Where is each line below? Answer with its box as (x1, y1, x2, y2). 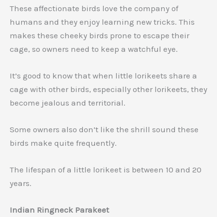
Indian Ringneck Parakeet (10, 205, 109, 215)
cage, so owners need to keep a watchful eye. (10, 44, 178, 54)
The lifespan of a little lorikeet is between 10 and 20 (10, 165, 201, 175)
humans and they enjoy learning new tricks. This (10, 16, 195, 27)
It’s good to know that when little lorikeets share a (10, 70, 197, 80)
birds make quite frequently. (10, 138, 117, 148)
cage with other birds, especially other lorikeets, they (10, 84, 207, 94)
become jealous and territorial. (10, 97, 125, 108)
